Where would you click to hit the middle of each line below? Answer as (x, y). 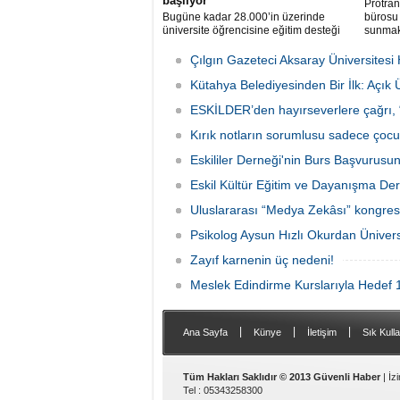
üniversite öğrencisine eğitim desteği (251, 30)
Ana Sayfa (205, 332)
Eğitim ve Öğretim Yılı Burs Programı (250, 57)
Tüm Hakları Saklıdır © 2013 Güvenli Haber (282, 377)
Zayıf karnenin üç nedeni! (262, 260)
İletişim (322, 332)
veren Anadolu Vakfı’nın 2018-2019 (248, 44)
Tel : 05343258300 (223, 390)
